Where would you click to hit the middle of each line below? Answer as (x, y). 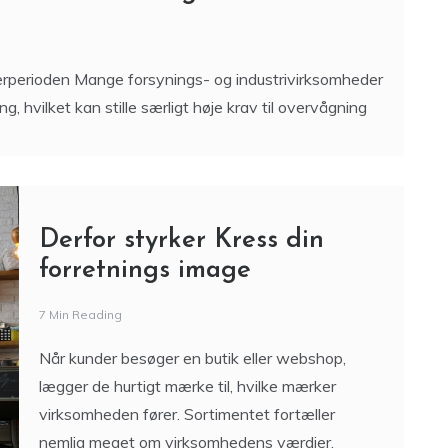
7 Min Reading (80, 317)
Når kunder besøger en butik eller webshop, (192, 360)
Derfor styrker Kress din (181, 243)
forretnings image (144, 273)
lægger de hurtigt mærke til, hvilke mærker (187, 388)
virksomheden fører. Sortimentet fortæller (186, 416)
